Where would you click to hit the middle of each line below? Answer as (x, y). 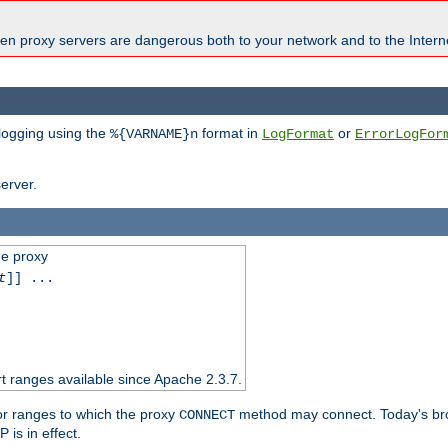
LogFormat (298, 133)
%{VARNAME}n (154, 133)
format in (230, 132)
